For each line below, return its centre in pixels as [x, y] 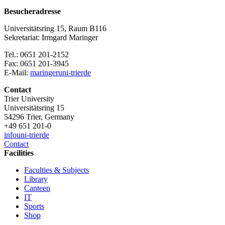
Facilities [19, 153]
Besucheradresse [32, 12]
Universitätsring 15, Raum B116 [55, 29]
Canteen [37, 188]
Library [36, 179]
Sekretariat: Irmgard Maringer [51, 38]
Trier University [29, 99]
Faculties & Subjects [57, 170]
